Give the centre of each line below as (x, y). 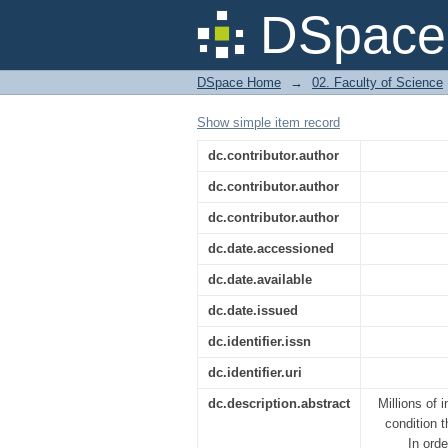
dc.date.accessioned (271, 248)
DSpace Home (239, 82)
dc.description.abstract (279, 403)
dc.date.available (260, 279)
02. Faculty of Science (377, 82)
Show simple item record (268, 122)
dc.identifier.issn (259, 341)
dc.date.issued (253, 310)
